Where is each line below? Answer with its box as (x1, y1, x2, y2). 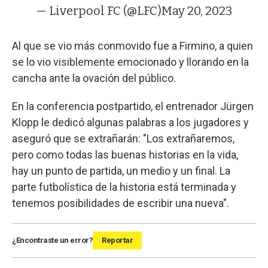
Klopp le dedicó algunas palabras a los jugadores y (12, 116, 249, 129)
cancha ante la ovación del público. (12, 72, 176, 85)
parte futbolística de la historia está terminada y (12, 181, 236, 194)
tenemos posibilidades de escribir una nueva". (12, 197, 229, 210)
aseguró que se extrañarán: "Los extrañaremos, (12, 132, 234, 145)
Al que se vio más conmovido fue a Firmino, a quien (12, 39, 253, 53)
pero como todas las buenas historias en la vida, (12, 148, 238, 162)
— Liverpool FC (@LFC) (36, 4, 162, 19)
